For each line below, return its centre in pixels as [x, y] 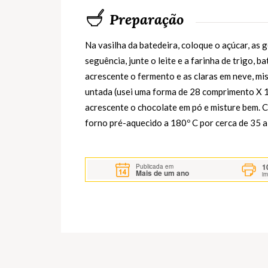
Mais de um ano [163, 173]
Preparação [147, 20]
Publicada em [155, 166]
